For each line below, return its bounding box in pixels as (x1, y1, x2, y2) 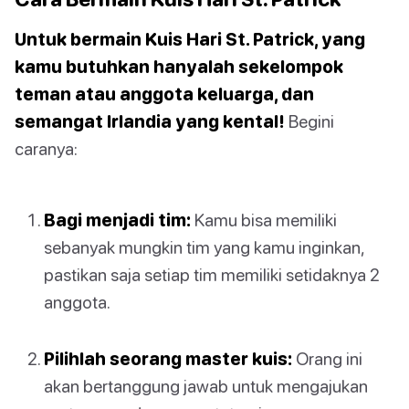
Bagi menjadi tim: (44, 209, 191, 231)
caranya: (15, 138, 78, 160)
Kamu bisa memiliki (191, 209, 337, 231)
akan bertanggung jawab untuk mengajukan (44, 375, 368, 397)
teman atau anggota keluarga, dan (15, 83, 314, 105)
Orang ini (292, 348, 362, 370)
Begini (285, 110, 334, 132)
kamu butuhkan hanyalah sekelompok (15, 56, 343, 78)
